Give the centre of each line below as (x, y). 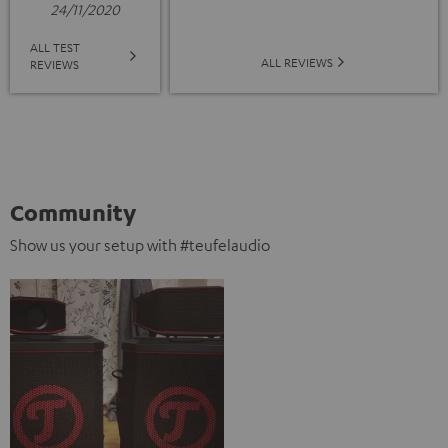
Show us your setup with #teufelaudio (140, 244)
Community (73, 211)
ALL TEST (55, 46)
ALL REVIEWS (296, 61)
